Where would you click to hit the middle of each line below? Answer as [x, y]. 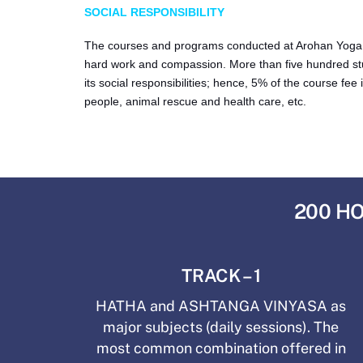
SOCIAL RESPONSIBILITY [155, 13]
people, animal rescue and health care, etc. [196, 102]
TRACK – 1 [221, 275]
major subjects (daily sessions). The [221, 327]
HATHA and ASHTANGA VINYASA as [221, 305]
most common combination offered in [221, 348]
